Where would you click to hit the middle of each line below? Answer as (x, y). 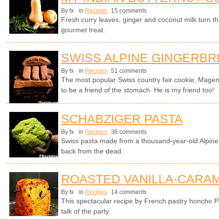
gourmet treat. (83, 30)
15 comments (128, 11)
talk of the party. (86, 211)
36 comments (128, 132)
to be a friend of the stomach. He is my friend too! (138, 90)
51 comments (128, 71)
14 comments (128, 192)
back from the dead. (92, 151)
